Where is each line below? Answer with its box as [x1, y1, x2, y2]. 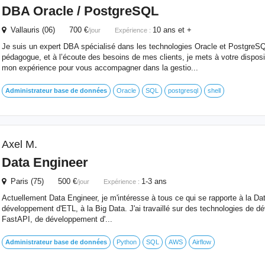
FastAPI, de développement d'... [1, 215, 112, 224]
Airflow [192, 238, 211, 245]
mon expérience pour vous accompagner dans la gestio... [1, 63, 198, 72]
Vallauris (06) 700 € [5, 25, 88, 34]
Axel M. [1, 138, 37, 150]
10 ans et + [152, 25, 192, 34]
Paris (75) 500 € [5, 177, 77, 186]
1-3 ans [141, 177, 167, 186]
